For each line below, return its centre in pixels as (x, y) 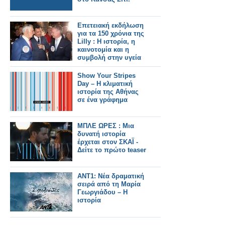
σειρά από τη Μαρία (109, 184)
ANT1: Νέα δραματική (111, 176)
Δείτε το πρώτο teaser (112, 150)
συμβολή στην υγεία (109, 58)
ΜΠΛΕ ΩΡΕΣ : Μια (106, 126)
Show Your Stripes (106, 76)
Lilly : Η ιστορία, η (106, 41)
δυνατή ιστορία (101, 134)
